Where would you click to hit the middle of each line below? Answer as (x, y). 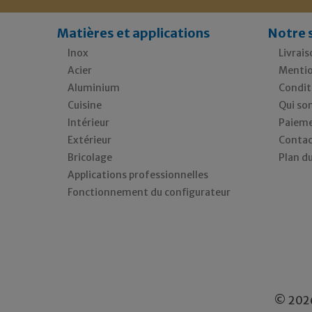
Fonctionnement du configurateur (149, 192)
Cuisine (85, 105)
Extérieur (90, 140)
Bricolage (90, 157)
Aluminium (94, 87)
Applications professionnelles (138, 174)
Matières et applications (134, 33)
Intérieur (89, 122)
